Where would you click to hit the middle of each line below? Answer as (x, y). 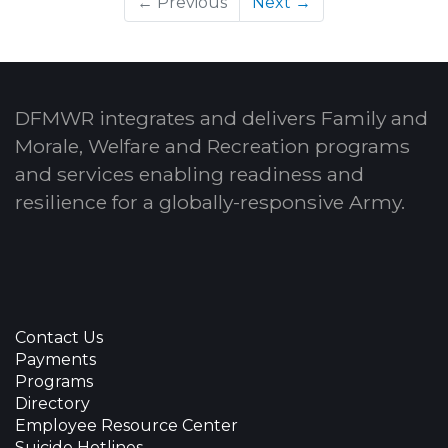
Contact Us (59, 337)
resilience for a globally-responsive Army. (210, 202)
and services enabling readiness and (189, 174)
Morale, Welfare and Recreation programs (212, 146)
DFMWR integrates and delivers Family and (221, 118)
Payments (55, 359)
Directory (52, 403)
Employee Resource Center (126, 425)
